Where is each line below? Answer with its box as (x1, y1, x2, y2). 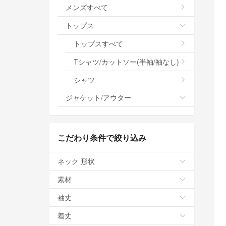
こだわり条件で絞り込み (58, 131, 146, 143)
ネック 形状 (58, 155, 95, 166)
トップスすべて (74, 38, 123, 48)
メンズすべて (66, 2, 108, 12)
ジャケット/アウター (66, 92, 131, 102)
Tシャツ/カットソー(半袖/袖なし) (74, 56, 179, 67)
